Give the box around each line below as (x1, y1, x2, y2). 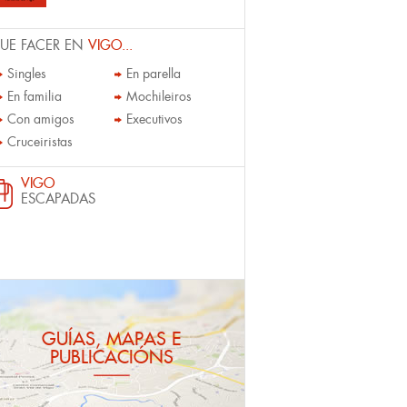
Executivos (126, 111, 183, 127)
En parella (126, 65, 181, 82)
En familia (7, 88, 62, 104)
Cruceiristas (7, 134, 73, 150)
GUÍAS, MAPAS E (42, 327, 182, 351)
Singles (7, 65, 46, 82)
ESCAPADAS (21, 190, 95, 208)
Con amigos (7, 111, 74, 127)
